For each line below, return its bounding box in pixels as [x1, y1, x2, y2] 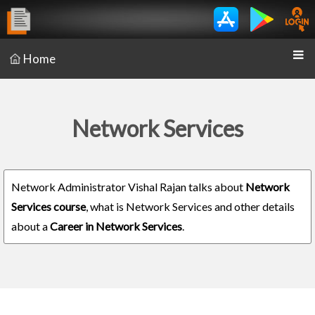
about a [11, 219, 50, 233]
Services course [11, 200, 86, 213]
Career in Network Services [50, 219, 182, 233]
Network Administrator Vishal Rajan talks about [11, 180, 245, 193]
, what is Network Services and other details [86, 200, 295, 213]
